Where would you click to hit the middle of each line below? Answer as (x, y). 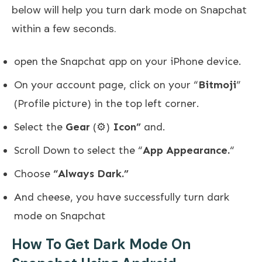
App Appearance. (186, 150)
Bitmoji (217, 85)
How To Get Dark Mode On (101, 244)
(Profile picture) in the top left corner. (107, 103)
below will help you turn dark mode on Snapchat (129, 10)
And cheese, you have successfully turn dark (122, 197)
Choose (34, 173)
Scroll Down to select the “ (78, 150)
